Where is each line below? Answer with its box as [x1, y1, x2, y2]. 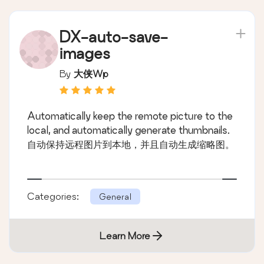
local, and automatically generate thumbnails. [27, 124, 230, 136]
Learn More [100, 229, 150, 241]
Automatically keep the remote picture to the [27, 110, 233, 121]
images [60, 44, 110, 62]
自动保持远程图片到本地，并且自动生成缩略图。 [27, 138, 235, 150]
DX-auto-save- [60, 28, 168, 45]
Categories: [27, 190, 81, 202]
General [99, 191, 131, 202]
